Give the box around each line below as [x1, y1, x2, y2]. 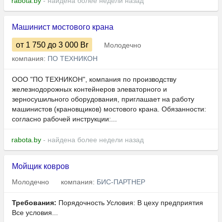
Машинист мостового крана [12, 23, 113, 32]
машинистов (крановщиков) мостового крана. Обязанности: [12, 105, 206, 113]
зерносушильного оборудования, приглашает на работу [12, 95, 194, 104]
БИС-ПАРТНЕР [97, 178, 145, 186]
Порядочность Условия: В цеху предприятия [56, 199, 203, 207]
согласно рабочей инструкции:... [12, 115, 117, 123]
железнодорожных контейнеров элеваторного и [12, 85, 167, 94]
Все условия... [12, 209, 58, 217]
